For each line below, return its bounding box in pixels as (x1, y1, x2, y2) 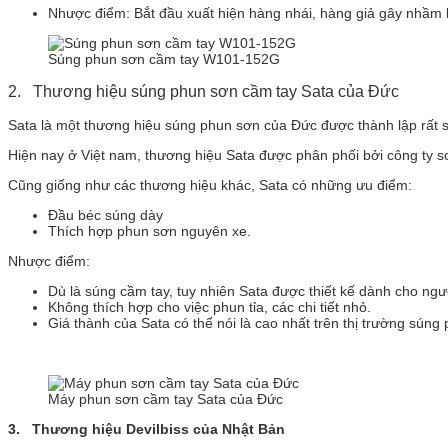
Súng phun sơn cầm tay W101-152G (48, 50, 280, 67)
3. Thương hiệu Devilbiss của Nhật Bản (8, 420, 285, 437)
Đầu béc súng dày (48, 206, 163, 223)
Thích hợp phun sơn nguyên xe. (48, 222, 251, 239)
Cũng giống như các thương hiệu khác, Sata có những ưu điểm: (8, 176, 412, 193)
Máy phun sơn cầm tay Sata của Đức (48, 390, 283, 407)
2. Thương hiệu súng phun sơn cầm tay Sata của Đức (8, 82, 399, 100)
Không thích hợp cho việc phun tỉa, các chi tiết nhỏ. (48, 298, 371, 315)
